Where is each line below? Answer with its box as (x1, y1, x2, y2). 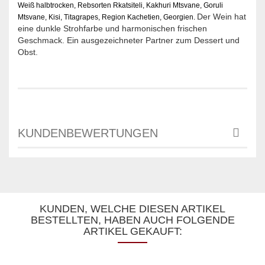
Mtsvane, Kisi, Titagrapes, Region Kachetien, (18, 12, 163, 21)
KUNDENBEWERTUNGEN (18, 126, 158, 140)
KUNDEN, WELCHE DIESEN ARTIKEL (40, 202, 225, 215)
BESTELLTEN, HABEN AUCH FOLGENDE (30, 214, 235, 226)
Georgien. (163, 12, 195, 21)
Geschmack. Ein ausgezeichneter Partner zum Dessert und (18, 35, 240, 45)
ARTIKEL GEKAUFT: (83, 225, 182, 237)
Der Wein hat (197, 11, 246, 21)
